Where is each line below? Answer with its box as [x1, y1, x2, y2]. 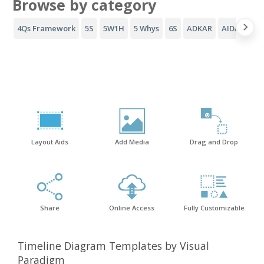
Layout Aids [31, 137, 69, 146]
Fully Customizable [183, 203, 245, 212]
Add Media [114, 137, 149, 146]
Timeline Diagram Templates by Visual [18, 238, 209, 253]
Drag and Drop [190, 137, 239, 146]
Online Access [109, 203, 155, 212]
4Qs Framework [17, 22, 75, 34]
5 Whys [134, 22, 159, 34]
